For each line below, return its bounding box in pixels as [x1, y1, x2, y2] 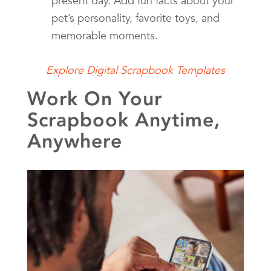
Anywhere [27, 129, 122, 153]
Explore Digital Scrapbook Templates [46, 63, 225, 77]
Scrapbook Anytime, [27, 108, 220, 132]
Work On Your [27, 87, 162, 111]
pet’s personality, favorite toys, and [51, 11, 220, 25]
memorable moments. [51, 28, 158, 43]
